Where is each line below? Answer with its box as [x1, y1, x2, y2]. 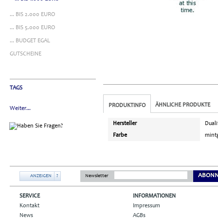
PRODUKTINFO [109, 102, 145, 109]
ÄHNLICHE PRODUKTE [155, 102, 210, 108]
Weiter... [10, 105, 31, 111]
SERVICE [19, 193, 40, 199]
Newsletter [85, 173, 109, 179]
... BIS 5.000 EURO [10, 24, 55, 31]
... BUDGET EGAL [10, 37, 50, 44]
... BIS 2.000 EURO [10, 11, 55, 18]
